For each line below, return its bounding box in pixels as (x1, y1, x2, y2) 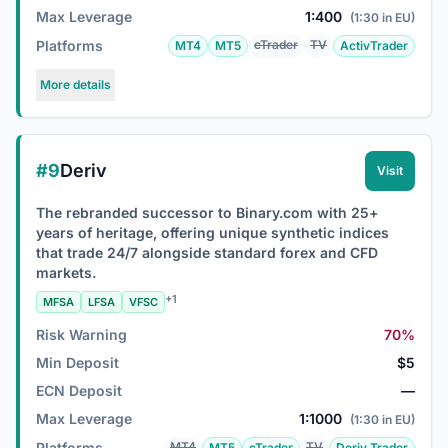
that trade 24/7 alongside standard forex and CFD (36, 244, 378, 261)
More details (40, 77, 111, 92)
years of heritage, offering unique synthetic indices (36, 224, 389, 241)
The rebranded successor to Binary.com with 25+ (36, 204, 378, 221)
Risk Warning (36, 326, 127, 343)
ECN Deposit (36, 382, 122, 399)
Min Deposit (36, 354, 119, 371)
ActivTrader (340, 38, 408, 53)
